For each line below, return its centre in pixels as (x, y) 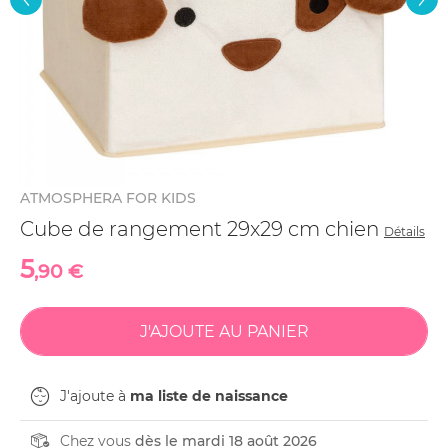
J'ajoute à (95, 396)
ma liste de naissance (209, 396)
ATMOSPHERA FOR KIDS (108, 198)
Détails (404, 231)
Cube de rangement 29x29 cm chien (202, 229)
